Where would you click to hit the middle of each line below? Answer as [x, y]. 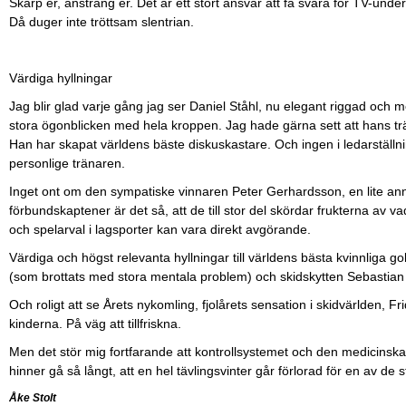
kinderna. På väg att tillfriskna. [97, 324]
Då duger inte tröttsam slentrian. [101, 22]
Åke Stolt [33, 398]
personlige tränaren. [69, 163]
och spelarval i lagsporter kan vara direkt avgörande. [160, 229]
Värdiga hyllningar [61, 78]
